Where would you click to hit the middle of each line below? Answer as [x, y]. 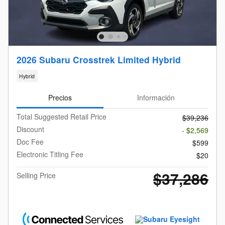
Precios [60, 98]
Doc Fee [30, 142]
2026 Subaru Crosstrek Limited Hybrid [99, 60]
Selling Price [36, 176]
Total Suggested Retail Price [62, 117]
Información [156, 98]
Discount [30, 129]
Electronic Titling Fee [50, 154]
